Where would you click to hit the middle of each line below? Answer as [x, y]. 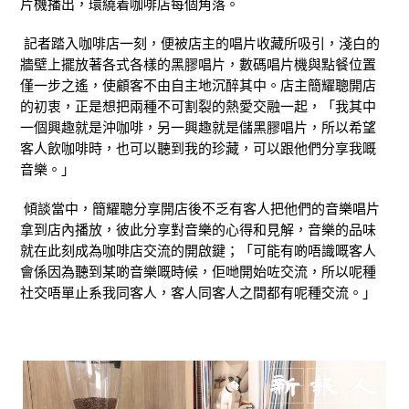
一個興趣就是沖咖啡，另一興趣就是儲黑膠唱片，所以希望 [198, 128]
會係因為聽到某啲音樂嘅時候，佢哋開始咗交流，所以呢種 [198, 272]
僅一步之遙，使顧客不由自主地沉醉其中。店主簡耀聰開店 [198, 86]
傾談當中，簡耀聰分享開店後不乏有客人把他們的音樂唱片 [202, 209]
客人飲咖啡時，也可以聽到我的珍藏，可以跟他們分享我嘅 [198, 149]
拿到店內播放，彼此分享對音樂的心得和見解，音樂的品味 [198, 230]
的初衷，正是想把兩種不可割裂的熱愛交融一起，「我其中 [198, 107]
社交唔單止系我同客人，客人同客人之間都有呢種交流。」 [198, 293]
